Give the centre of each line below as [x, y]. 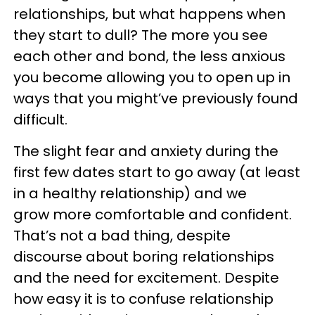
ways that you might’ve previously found [156, 98]
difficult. [42, 120]
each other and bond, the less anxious [149, 56]
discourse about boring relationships [144, 257]
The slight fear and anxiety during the [146, 151]
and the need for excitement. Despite [146, 278]
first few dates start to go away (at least [157, 172]
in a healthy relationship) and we [130, 193]
